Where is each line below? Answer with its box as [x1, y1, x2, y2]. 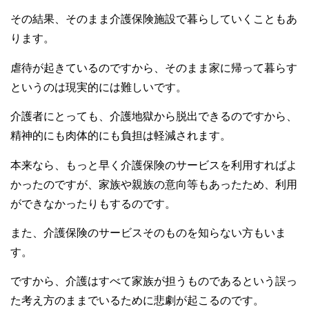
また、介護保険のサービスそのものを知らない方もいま [10, 226, 286, 239]
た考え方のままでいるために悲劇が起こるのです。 [10, 295, 264, 307]
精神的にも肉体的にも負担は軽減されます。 [10, 130, 231, 142]
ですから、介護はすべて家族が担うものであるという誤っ [10, 275, 297, 288]
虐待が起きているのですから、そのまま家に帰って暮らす [10, 61, 297, 74]
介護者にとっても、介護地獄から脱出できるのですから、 [10, 110, 297, 123]
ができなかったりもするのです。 [10, 197, 176, 210]
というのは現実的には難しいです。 [10, 81, 187, 93]
